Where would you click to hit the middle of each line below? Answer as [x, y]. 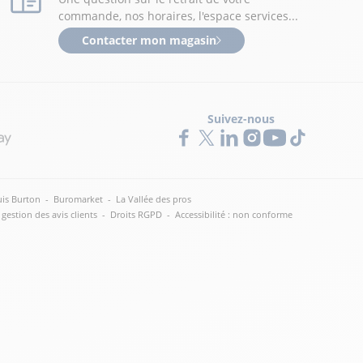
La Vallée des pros [154, 199]
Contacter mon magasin [149, 41]
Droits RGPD [136, 214]
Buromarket [78, 199]
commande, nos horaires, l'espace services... [178, 15]
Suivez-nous [241, 119]
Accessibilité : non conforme [234, 214]
